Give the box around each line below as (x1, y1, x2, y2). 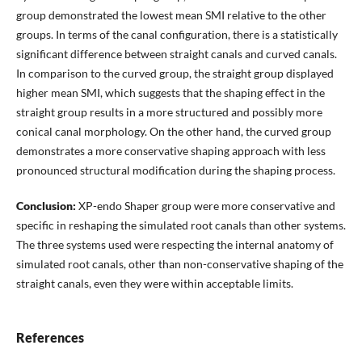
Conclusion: (15, 199, 78, 213)
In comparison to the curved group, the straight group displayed (15, 66, 334, 81)
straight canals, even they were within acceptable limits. (15, 276, 293, 291)
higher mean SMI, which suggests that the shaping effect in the (15, 86, 325, 100)
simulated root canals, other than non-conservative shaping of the (15, 257, 343, 271)
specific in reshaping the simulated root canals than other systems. (15, 218, 346, 233)
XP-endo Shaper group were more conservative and (78, 199, 335, 213)
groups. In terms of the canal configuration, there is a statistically (15, 27, 338, 42)
